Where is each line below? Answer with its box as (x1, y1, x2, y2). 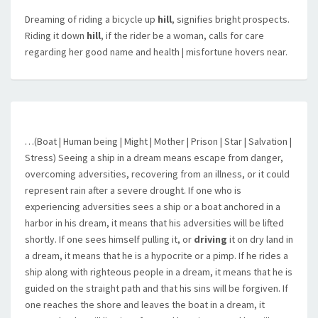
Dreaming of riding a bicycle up (25, 13, 158, 26)
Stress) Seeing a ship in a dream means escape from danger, (25, 151, 283, 164)
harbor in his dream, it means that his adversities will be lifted (25, 216, 284, 229)
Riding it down (25, 29, 87, 42)
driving (194, 233, 227, 246)
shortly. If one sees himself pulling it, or (25, 233, 194, 246)
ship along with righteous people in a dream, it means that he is (25, 265, 292, 278)
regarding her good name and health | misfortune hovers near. (25, 45, 287, 58)
